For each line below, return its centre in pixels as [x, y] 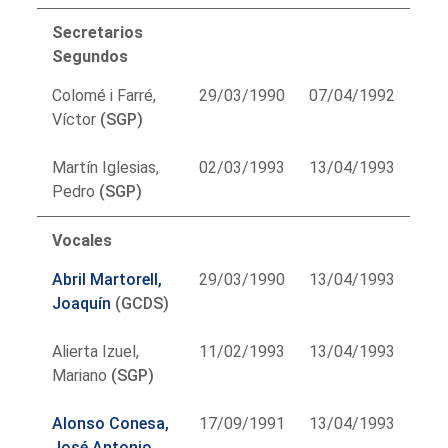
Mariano [80, 375]
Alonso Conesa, [111, 423]
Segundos [90, 56]
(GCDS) [140, 303]
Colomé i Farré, [104, 95]
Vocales [82, 240]
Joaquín [82, 303]
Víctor [74, 119]
